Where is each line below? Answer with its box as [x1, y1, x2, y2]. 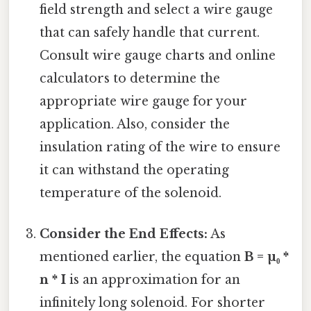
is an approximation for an [66, 271, 241, 287]
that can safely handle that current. [40, 24, 260, 40]
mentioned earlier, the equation [40, 249, 245, 264]
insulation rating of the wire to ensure [40, 139, 281, 155]
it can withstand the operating [40, 162, 230, 178]
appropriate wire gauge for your [40, 93, 248, 109]
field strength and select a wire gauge [40, 1, 274, 17]
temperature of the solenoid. [40, 185, 222, 201]
